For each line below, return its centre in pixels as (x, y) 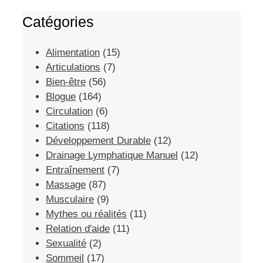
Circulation (69, 112)
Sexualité (66, 244)
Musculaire (70, 200)
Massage (66, 185)
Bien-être (66, 82)
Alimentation (73, 53)
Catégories (58, 22)
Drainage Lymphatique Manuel (112, 156)
